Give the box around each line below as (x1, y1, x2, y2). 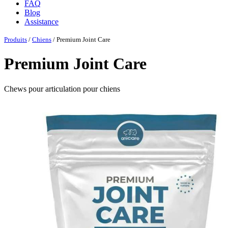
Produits (4, 36, 27, 43)
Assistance (24, 17, 59, 26)
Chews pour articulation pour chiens (4, 84, 120, 93)
